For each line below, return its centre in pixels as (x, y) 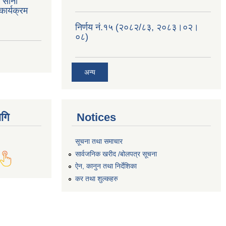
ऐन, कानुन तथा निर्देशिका (106, 166)
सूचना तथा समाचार (99, 141)
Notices (96, 118)
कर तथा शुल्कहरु (97, 179)
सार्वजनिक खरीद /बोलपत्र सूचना (116, 154)
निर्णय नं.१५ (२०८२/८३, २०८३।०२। (137, 27)
